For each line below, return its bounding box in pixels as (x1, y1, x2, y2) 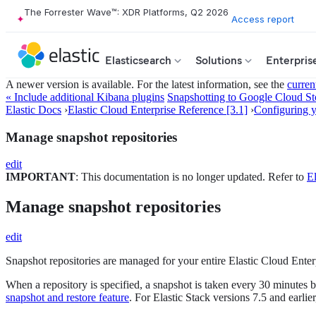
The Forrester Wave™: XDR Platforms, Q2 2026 (24, 6, 229, 18)
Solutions (195, 54, 242, 67)
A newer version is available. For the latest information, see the (6, 78, 287, 90)
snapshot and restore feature (6, 291, 129, 304)
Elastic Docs (6, 104, 61, 116)
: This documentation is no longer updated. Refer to (75, 171, 307, 183)
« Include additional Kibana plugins (6, 91, 164, 103)
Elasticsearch (105, 54, 171, 67)
